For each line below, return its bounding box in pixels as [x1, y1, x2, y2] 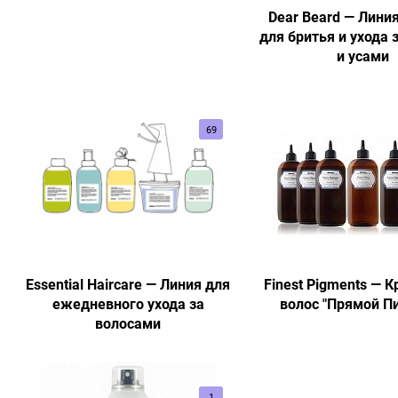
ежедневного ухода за [52, 294, 204, 314]
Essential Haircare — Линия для [26, 275, 230, 294]
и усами [336, 46, 389, 66]
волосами [95, 314, 161, 333]
